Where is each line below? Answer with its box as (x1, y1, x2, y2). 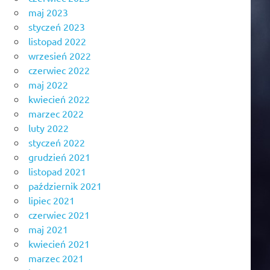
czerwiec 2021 (28, 208, 90, 221)
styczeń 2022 (28, 136, 85, 148)
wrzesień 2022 (28, 49, 91, 61)
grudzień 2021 (28, 150, 90, 163)
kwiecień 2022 (28, 92, 90, 105)
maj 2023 (28, 5, 68, 18)
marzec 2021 (28, 251, 84, 264)
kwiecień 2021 (28, 237, 90, 250)
